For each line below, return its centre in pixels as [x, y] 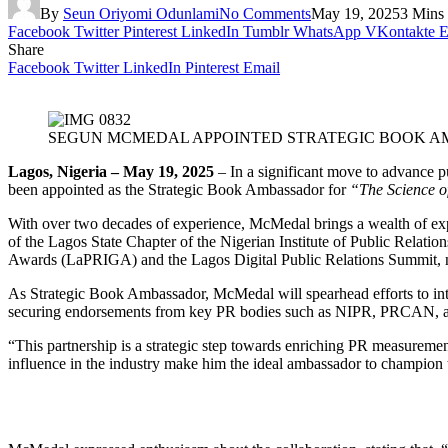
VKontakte [400, 31]
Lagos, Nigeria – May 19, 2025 [111, 171]
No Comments [265, 13]
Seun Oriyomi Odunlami [141, 13]
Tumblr [266, 31]
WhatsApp [327, 31]
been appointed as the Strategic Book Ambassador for [179, 189]
